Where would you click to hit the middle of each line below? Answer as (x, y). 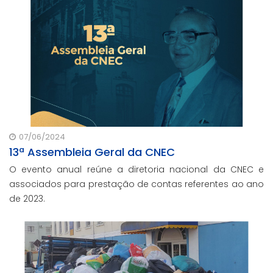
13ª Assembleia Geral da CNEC (92, 152)
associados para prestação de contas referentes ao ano (136, 184)
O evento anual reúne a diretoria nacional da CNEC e (136, 169)
